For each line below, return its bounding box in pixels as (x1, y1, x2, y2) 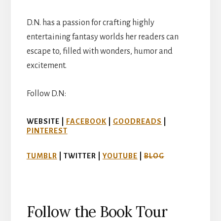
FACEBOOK (66, 117, 107, 125)
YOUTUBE (102, 151, 138, 160)
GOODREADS (112, 117, 162, 125)
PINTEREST (26, 126, 68, 135)
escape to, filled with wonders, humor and (26, 46, 173, 56)
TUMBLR (26, 151, 57, 160)
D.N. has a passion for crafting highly (26, 18, 154, 27)
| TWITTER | (57, 151, 103, 160)
